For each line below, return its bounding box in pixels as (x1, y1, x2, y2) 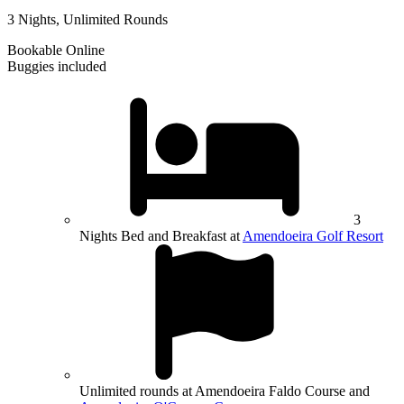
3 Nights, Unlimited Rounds (7, 11, 168, 27)
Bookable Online (7, 41, 105, 58)
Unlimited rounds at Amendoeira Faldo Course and (79, 382, 370, 399)
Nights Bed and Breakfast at (79, 227, 243, 243)
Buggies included (7, 58, 106, 74)
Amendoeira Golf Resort (243, 227, 383, 243)
